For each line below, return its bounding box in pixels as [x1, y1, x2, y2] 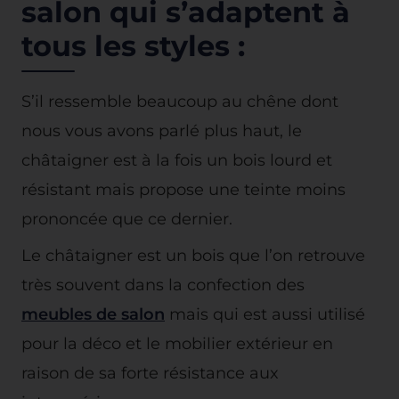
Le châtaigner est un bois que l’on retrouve [21, 245, 365, 265]
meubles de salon [21, 304, 165, 323]
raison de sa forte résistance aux [21, 362, 279, 382]
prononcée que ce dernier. [21, 208, 232, 228]
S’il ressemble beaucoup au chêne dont [21, 91, 338, 110]
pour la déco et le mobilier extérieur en [21, 333, 333, 353]
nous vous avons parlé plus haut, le [21, 120, 302, 140]
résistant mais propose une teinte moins [21, 179, 346, 199]
